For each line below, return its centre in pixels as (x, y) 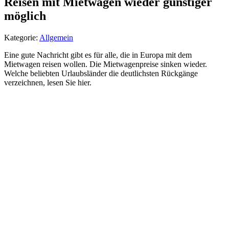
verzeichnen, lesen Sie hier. (48, 82)
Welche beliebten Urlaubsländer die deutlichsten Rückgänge (101, 73)
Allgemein (56, 37)
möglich (25, 16)
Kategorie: (22, 37)
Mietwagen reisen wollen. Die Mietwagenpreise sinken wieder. (106, 64)
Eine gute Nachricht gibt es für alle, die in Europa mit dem (98, 55)
